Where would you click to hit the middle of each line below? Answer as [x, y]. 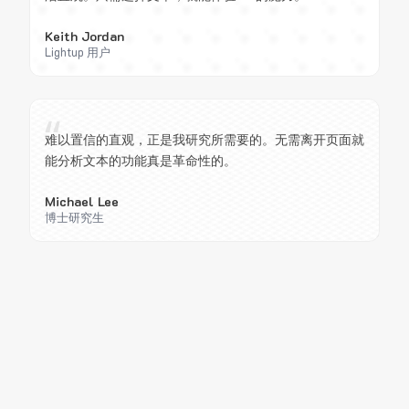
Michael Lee [82, 202]
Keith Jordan [84, 37]
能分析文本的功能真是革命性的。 [141, 161]
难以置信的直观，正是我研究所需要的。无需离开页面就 [204, 140]
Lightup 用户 [78, 52]
